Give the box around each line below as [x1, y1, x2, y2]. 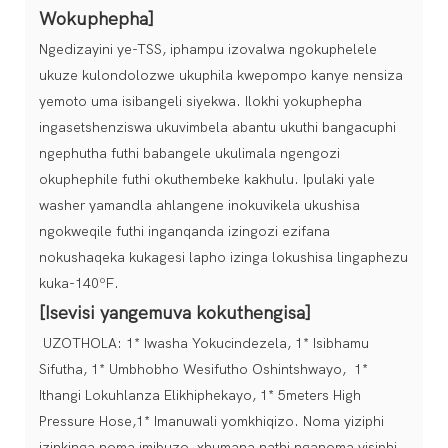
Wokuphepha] [39, 8, 159, 30]
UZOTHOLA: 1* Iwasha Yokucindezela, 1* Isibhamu [39, 334, 369, 352]
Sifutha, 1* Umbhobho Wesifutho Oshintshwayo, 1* [39, 360, 368, 378]
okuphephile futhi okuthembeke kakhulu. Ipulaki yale [39, 170, 375, 188]
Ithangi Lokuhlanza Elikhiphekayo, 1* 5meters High [39, 386, 361, 404]
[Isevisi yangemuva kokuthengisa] [39, 302, 311, 324]
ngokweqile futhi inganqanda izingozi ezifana [39, 222, 330, 240]
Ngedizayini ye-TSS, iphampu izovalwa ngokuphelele [39, 40, 377, 58]
